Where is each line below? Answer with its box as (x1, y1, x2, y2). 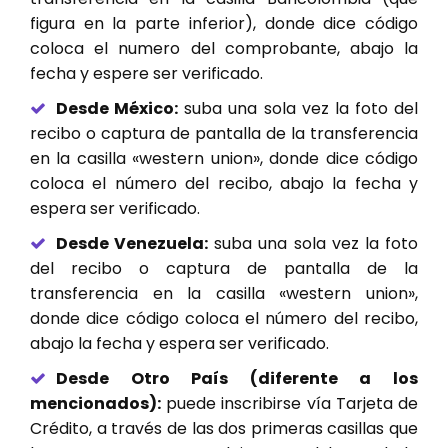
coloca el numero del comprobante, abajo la (30, 37, 418, 61)
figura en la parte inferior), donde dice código (30, 12, 418, 36)
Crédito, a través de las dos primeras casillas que (30, 417, 418, 441)
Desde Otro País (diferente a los (56, 367, 418, 391)
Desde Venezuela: (56, 232, 209, 256)
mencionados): (30, 392, 161, 416)
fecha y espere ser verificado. (30, 62, 263, 86)
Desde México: (56, 97, 179, 121)
